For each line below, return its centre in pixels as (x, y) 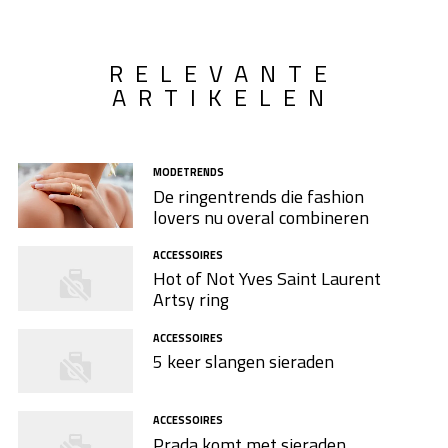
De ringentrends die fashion (258, 196)
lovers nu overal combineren (260, 217)
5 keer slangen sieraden (243, 362)
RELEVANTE (224, 72)
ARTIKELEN (224, 96)
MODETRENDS (188, 171)
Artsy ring (190, 300)
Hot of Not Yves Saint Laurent (266, 279)
